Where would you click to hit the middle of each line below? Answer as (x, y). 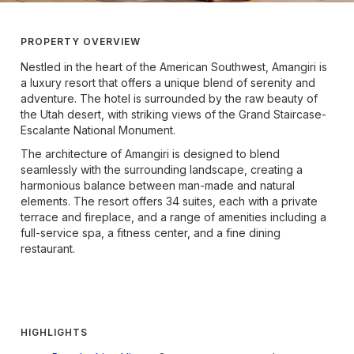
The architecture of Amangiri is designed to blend (150, 154)
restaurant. (48, 249)
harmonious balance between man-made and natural (158, 185)
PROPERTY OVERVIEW (81, 41)
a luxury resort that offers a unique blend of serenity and (168, 83)
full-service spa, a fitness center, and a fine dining (151, 233)
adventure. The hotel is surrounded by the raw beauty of (169, 98)
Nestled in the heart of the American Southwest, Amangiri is (174, 67)
